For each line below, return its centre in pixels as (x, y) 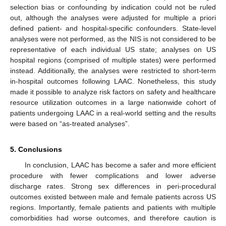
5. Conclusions (36, 149)
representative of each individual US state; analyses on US (113, 49)
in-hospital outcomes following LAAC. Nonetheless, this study (113, 81)
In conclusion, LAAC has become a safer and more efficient (120, 165)
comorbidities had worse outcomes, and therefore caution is (113, 218)
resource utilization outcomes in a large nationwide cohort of (113, 102)
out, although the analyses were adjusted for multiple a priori (113, 17)
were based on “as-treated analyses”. (70, 123)
